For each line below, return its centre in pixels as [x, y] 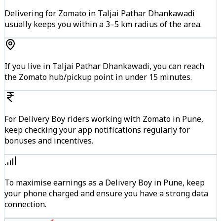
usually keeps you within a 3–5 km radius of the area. [103, 24]
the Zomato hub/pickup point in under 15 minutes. [98, 77]
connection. [25, 204]
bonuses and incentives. [49, 141]
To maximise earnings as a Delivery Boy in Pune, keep [105, 183]
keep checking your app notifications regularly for [97, 130]
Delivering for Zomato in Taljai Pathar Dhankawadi [100, 14]
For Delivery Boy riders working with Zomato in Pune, [104, 119]
